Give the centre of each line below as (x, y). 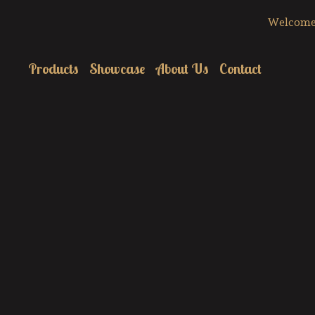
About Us (182, 69)
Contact (240, 69)
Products (53, 69)
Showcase (117, 69)
